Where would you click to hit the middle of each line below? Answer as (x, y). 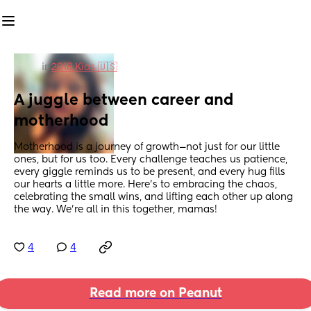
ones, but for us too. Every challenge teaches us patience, (151, 160)
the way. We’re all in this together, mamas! (116, 210)
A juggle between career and (124, 101)
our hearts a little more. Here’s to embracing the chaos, (145, 185)
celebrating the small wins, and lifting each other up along (153, 197)
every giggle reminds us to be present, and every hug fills (150, 173)
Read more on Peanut (155, 294)
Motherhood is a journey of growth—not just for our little (147, 148)
